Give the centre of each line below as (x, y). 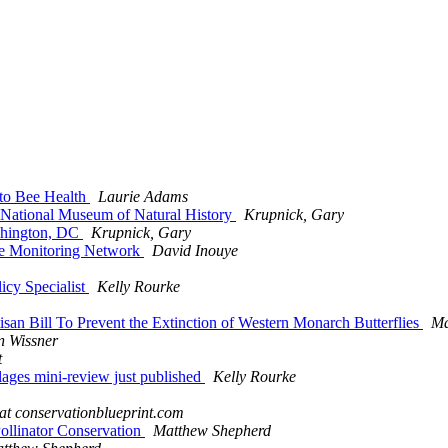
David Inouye (195, 251)
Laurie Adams (143, 197)
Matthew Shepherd (212, 431)
